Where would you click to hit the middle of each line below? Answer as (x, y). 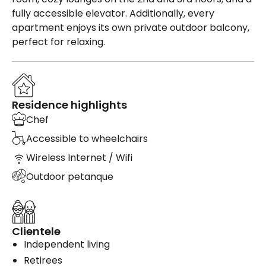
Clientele (36, 232)
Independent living (67, 245)
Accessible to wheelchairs (87, 138)
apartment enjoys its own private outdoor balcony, (131, 28)
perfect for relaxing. (58, 42)
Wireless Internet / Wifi (79, 157)
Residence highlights (69, 105)
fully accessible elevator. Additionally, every (113, 14)
